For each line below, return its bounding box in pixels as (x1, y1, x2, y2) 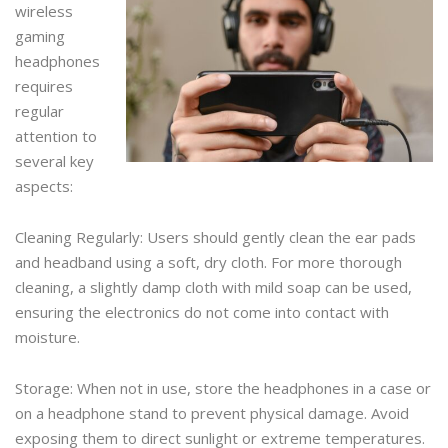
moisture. (15, 326, 80, 347)
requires (15, 75, 73, 96)
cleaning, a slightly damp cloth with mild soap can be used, (15, 276, 412, 297)
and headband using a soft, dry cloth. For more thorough (15, 251, 402, 272)
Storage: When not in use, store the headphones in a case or (15, 377, 431, 398)
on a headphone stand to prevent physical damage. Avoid (15, 402, 409, 423)
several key (15, 150, 94, 171)
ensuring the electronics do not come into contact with (15, 301, 389, 322)
